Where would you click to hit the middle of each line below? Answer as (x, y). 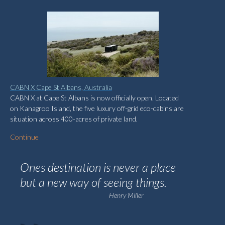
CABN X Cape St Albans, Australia (61, 87)
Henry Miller (126, 195)
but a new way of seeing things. (93, 182)
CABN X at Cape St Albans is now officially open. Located (94, 97)
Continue (24, 137)
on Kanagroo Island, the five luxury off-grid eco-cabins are (97, 108)
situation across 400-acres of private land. (74, 119)
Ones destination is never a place (98, 167)
